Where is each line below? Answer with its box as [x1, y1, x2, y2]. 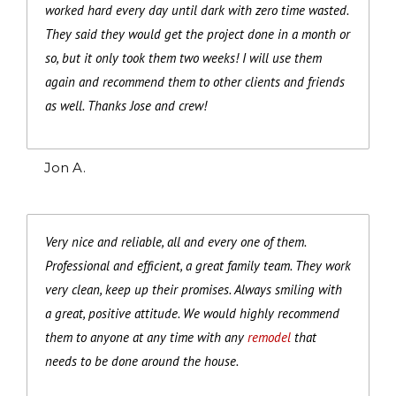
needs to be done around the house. [45, 352, 239, 369]
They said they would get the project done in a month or [45, 25, 350, 42]
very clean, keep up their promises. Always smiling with [45, 280, 342, 298]
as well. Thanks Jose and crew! [45, 96, 207, 114]
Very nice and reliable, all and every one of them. [45, 232, 306, 250]
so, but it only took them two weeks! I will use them [45, 49, 322, 66]
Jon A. [44, 158, 86, 176]
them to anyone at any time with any [45, 328, 247, 346]
